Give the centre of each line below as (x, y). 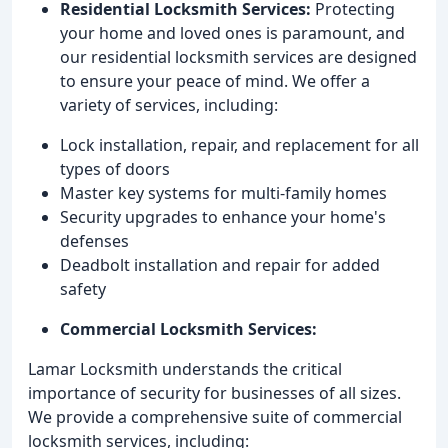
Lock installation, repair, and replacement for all (239, 144)
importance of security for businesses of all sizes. (214, 392)
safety (83, 288)
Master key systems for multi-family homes (223, 192)
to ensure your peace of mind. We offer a (215, 80)
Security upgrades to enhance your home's (223, 216)
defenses (94, 240)
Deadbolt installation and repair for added (220, 264)
